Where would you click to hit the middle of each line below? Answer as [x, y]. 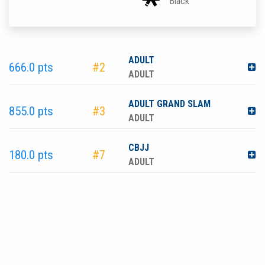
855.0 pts [31, 111]
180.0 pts [31, 155]
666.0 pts [31, 67]
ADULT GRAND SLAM [169, 104]
